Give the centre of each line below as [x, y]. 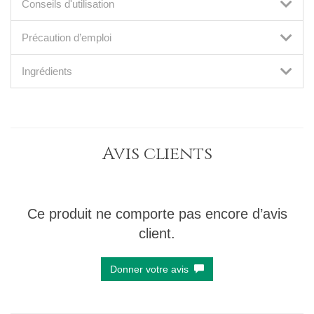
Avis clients [157, 154]
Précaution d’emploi [67, 37]
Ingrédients [47, 71]
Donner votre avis [152, 269]
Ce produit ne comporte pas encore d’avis [157, 214]
